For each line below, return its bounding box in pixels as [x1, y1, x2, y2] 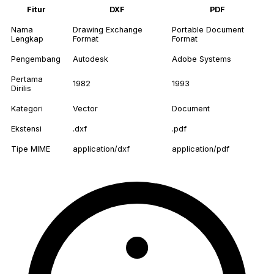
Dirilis [11, 84, 31, 94]
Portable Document [172, 25, 244, 35]
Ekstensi [11, 124, 42, 134]
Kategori [11, 104, 43, 114]
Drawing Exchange [73, 25, 143, 35]
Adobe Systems [172, 54, 231, 64]
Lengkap [11, 34, 43, 44]
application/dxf [73, 144, 130, 154]
